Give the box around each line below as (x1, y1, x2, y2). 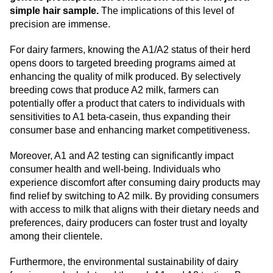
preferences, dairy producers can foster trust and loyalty (10, 218, 247, 229)
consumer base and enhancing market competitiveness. (10, 125, 250, 136)
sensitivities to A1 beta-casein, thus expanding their (10, 112, 230, 122)
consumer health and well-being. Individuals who (10, 164, 221, 175)
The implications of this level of (99, 5, 234, 16)
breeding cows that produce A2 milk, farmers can (10, 85, 219, 96)
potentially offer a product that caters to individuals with (10, 98, 245, 109)
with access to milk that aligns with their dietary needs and (10, 204, 259, 215)
